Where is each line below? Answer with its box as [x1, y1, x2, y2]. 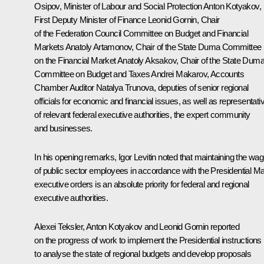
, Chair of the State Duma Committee [131, 41, 262, 52]
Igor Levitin [118, 151, 156, 162]
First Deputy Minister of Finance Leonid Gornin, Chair [34, 14, 220, 25]
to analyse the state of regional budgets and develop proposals [34, 248, 252, 259]
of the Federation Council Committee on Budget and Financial [34, 28, 248, 38]
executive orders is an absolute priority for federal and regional [34, 179, 249, 189]
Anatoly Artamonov [65, 41, 132, 52]
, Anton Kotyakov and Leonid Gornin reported [82, 221, 240, 232]
